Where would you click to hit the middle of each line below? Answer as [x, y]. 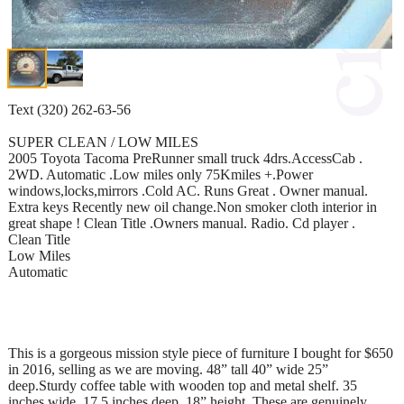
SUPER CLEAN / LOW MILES [103, 142]
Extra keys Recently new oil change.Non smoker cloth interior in [193, 207]
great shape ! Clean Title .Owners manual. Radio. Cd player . [182, 223]
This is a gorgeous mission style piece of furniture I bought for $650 [201, 353]
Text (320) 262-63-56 [69, 109]
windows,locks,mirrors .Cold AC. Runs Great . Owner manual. [188, 190]
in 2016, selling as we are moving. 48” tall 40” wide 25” [168, 369]
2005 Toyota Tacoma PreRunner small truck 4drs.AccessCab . [185, 158]
